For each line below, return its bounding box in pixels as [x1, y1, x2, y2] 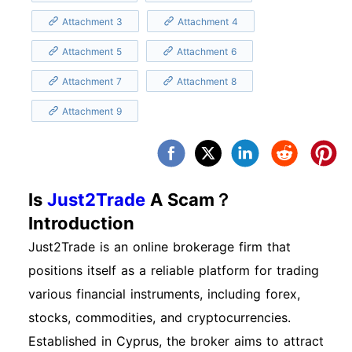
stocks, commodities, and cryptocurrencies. [28, 310, 291, 325]
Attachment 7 [62, 75, 122, 87]
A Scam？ [145, 189, 232, 210]
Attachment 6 [177, 45, 236, 57]
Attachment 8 [177, 75, 236, 87]
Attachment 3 [62, 15, 123, 27]
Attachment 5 [62, 45, 122, 57]
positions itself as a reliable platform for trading [28, 262, 319, 278]
